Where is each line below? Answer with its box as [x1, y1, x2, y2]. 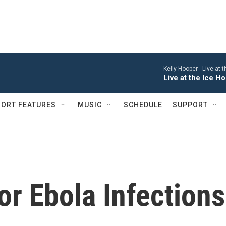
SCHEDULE [124, 101, 162, 109]
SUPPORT [173, 101, 208, 109]
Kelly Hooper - [163, 65, 202, 72]
